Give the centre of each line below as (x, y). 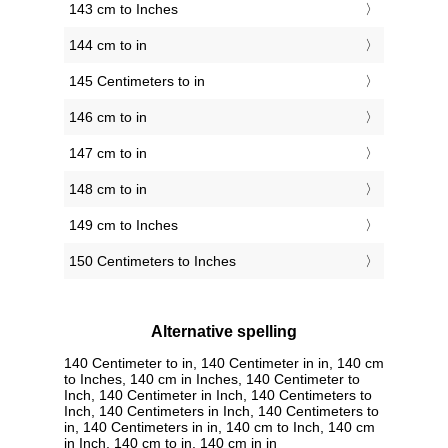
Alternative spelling (224, 332)
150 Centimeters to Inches (152, 261)
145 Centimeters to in (137, 81)
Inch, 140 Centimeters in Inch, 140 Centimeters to (221, 410)
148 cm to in (108, 189)
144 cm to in (108, 45)
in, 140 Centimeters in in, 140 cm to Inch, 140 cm (219, 426)
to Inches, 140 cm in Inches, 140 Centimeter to (212, 378)
